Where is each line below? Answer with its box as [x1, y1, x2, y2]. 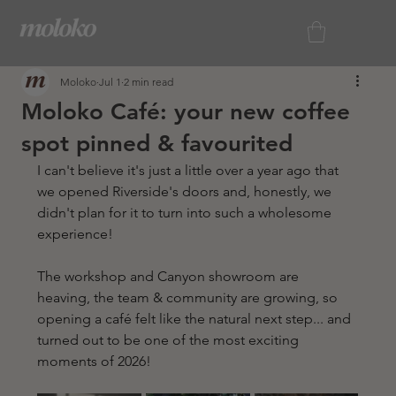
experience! [37, 225, 118, 242]
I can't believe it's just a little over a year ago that [37, 162, 343, 179]
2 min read [124, 75, 174, 88]
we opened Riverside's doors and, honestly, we [37, 183, 336, 200]
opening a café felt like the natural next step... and [37, 310, 355, 327]
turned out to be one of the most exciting [37, 331, 303, 348]
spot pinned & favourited [21, 130, 293, 157]
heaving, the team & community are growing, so [37, 289, 342, 306]
